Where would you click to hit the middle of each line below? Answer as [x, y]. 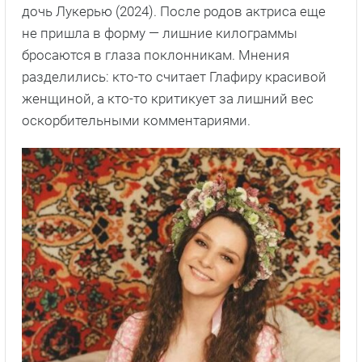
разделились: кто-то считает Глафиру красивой [174, 77]
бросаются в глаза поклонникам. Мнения [156, 55]
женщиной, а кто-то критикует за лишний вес [168, 99]
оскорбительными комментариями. [136, 121]
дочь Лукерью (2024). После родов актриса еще [174, 12]
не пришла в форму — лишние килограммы [160, 34]
